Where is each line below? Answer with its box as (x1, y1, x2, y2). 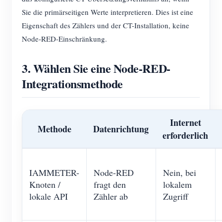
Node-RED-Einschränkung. (22, 34, 107, 44)
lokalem (163, 178, 192, 190)
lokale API (29, 190, 68, 202)
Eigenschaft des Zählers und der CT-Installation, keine (22, 20, 189, 30)
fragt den (94, 178, 126, 190)
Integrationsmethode (22, 75, 123, 92)
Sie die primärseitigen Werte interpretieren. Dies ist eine (22, 7, 193, 17)
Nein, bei (163, 166, 196, 178)
